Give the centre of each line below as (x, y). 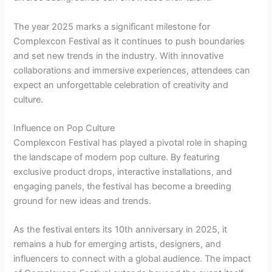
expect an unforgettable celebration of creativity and (121, 85)
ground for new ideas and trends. (83, 201)
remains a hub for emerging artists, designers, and (117, 244)
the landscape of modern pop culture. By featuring (117, 157)
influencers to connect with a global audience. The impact (132, 259)
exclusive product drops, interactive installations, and (123, 172)
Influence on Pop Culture (64, 128)
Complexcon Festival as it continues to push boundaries (129, 41)
